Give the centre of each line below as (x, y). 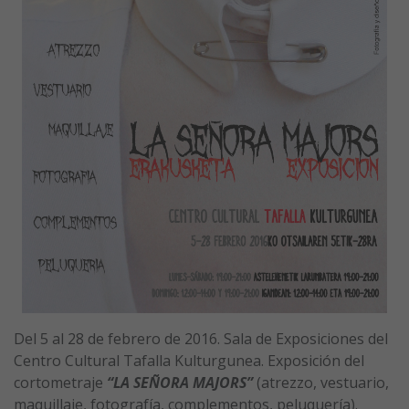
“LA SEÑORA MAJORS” (180, 382)
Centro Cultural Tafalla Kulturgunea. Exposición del (189, 360)
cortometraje (60, 382)
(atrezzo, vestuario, (323, 382)
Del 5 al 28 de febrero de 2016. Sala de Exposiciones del (201, 338)
